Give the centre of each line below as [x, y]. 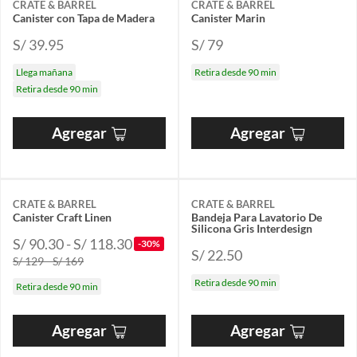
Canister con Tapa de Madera [84, 18]
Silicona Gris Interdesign [252, 229]
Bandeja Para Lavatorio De [257, 218]
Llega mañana [44, 73]
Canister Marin [228, 18]
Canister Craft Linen [62, 218]
